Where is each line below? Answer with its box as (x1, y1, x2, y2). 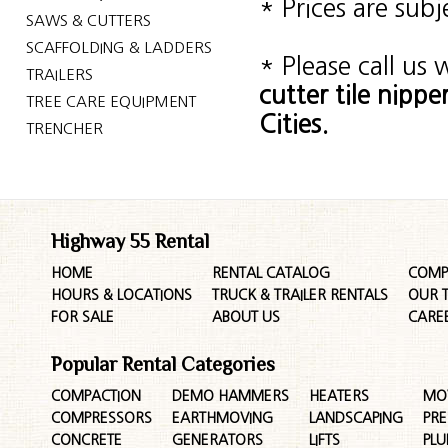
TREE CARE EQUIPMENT (25, 94, 196, 109)
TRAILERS (25, 67, 93, 82)
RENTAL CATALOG (212, 266, 331, 280)
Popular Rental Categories (51, 353, 276, 375)
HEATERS (309, 389, 370, 403)
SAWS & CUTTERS (25, 13, 151, 28)
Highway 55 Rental (51, 230, 210, 252)
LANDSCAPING (309, 411, 404, 425)
